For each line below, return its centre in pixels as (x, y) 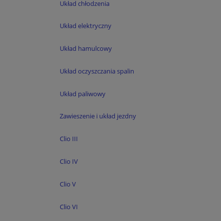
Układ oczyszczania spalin (97, 71)
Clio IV (69, 162)
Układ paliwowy (83, 93)
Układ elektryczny (86, 26)
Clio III (69, 139)
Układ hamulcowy (86, 49)
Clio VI (69, 206)
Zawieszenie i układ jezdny (98, 116)
